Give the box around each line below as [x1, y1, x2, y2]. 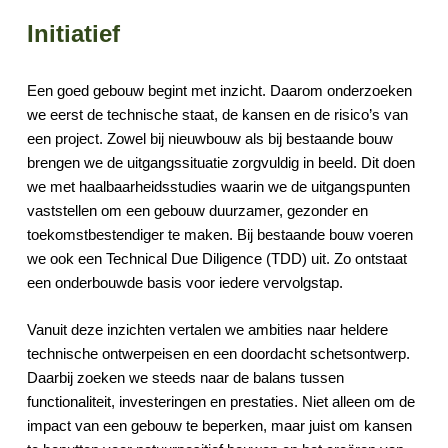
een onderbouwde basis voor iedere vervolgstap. [26, 274, 343, 292]
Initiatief [26, 19, 120, 47]
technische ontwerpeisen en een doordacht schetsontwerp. [26, 344, 410, 362]
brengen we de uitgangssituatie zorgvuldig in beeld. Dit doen [26, 154, 415, 172]
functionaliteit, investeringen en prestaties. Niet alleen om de [26, 392, 415, 410]
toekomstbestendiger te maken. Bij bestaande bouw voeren [26, 226, 413, 244]
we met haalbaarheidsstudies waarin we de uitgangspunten [26, 178, 410, 196]
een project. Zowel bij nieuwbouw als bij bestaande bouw [26, 130, 393, 148]
